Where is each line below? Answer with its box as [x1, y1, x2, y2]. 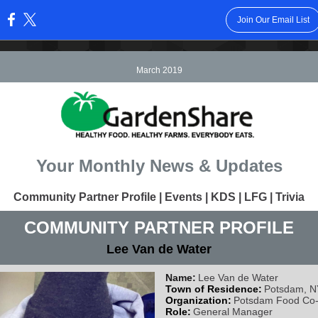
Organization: [165, 295, 231, 306]
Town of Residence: [165, 283, 262, 295]
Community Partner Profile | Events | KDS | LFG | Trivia [13, 191, 305, 203]
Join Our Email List [236, 15, 309, 25]
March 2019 [136, 65, 182, 75]
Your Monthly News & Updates [35, 156, 283, 175]
